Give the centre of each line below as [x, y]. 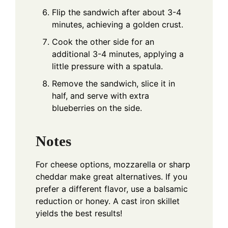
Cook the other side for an [103, 42]
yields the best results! [79, 213]
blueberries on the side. [97, 108]
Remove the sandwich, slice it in [113, 84]
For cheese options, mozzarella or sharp [113, 164]
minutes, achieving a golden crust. [118, 25]
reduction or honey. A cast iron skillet [108, 201]
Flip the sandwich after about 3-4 [117, 12]
